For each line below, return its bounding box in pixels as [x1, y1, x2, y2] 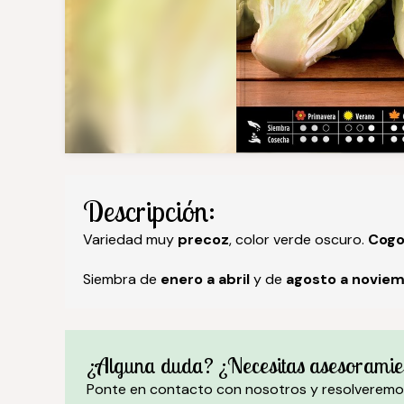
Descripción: [83, 193, 216, 230]
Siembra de [83, 270, 161, 289]
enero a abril [161, 270, 253, 289]
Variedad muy [83, 230, 178, 250]
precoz [178, 230, 229, 250]
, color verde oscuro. [229, 230, 368, 250]
